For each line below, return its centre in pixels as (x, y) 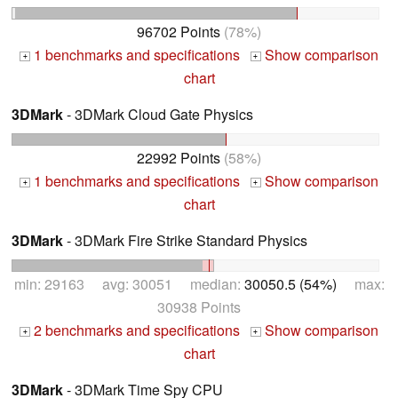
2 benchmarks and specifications (135, 330)
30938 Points (199, 306)
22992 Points (179, 157)
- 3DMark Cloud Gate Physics (158, 115)
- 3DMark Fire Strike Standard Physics (185, 240)
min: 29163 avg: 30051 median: (129, 283)
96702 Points (179, 32)
